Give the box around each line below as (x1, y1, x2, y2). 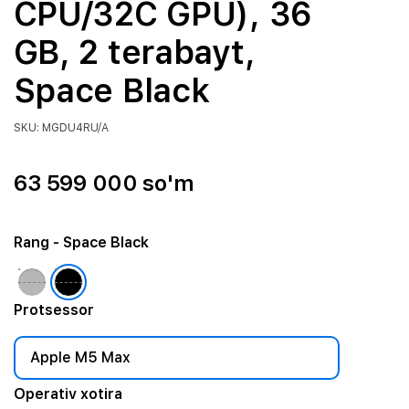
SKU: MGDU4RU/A (13, 121, 109, 134)
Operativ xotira (13, 385, 122, 403)
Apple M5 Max (29, 349, 131, 366)
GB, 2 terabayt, (13, 33, 256, 72)
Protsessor (13, 301, 94, 319)
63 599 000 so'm (13, 170, 194, 196)
